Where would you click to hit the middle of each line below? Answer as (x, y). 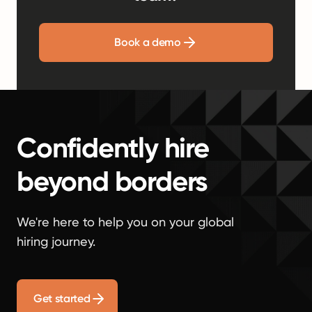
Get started (62, 298)
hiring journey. (56, 241)
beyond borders (112, 181)
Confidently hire (113, 148)
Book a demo (148, 42)
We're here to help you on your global (125, 222)
